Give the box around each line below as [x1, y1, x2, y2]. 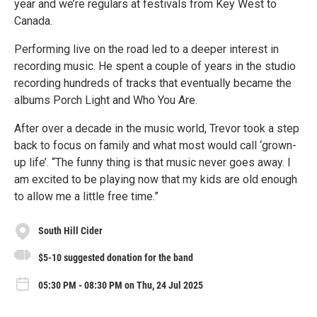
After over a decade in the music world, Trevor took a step [14, 121, 299, 135]
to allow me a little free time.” [14, 189, 158, 203]
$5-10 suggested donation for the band [38, 251, 193, 263]
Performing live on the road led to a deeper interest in [14, 42, 279, 56]
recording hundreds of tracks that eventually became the [14, 76, 292, 90]
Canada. [14, 13, 52, 28]
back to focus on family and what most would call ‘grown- [14, 138, 296, 152]
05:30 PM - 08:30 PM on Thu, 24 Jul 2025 [38, 279, 203, 291]
